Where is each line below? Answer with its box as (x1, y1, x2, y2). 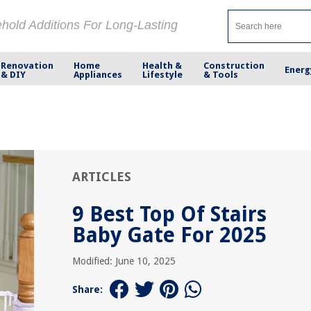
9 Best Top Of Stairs (72, 202, 267, 226)
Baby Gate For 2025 (72, 223, 267, 247)
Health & (142, 60, 183, 71)
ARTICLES (72, 169, 131, 184)
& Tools (203, 69, 238, 80)
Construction (203, 60, 264, 71)
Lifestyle (142, 69, 183, 80)
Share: (72, 284, 103, 295)
